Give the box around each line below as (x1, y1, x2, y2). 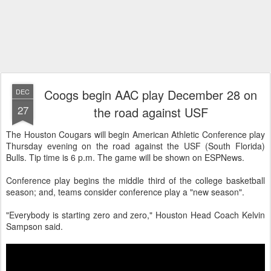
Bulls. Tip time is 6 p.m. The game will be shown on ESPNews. (6, 151, 244, 163)
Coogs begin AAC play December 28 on (44, 86, 257, 103)
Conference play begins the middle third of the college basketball (6, 174, 265, 186)
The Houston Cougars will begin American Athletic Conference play (6, 128, 265, 140)
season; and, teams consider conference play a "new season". (6, 186, 244, 198)
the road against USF (93, 103, 208, 121)
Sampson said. (6, 220, 63, 232)
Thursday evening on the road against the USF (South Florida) (6, 140, 265, 152)
